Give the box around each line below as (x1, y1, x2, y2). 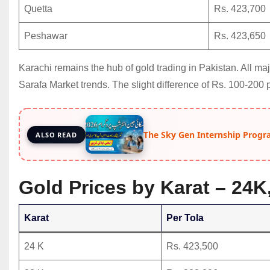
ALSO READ (36, 130, 77, 140)
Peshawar (24, 31, 67, 42)
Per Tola (166, 213, 204, 224)
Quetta (24, 4, 52, 14)
